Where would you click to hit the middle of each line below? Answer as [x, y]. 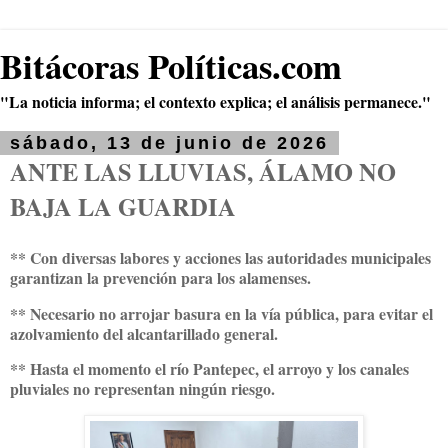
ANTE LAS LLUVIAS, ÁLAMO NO [203, 171]
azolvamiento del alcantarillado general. [144, 333]
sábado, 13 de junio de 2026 [169, 143]
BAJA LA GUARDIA [123, 206]
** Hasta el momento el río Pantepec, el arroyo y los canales [209, 369]
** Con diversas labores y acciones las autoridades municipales [220, 257]
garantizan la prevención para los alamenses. [160, 277]
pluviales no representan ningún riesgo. [142, 389]
